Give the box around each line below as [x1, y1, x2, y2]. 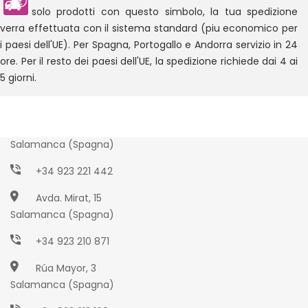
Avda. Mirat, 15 [36, 190, 102, 205]
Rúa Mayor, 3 [36, 261, 96, 275]
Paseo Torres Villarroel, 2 [36, 120, 151, 135]
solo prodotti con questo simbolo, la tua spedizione [32, 5, 298, 19]
